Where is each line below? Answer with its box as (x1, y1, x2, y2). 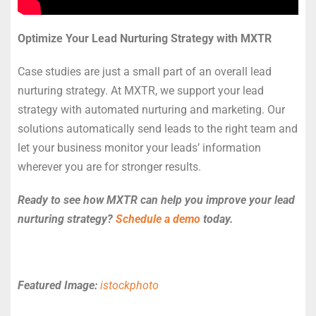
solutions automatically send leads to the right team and (18, 122, 298, 136)
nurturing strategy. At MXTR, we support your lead (18, 84, 264, 98)
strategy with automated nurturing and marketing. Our (18, 103, 285, 117)
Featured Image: (18, 279, 100, 293)
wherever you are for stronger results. (18, 160, 201, 174)
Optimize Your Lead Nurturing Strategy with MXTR (18, 32, 272, 46)
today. (200, 212, 233, 226)
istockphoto (100, 279, 159, 293)
